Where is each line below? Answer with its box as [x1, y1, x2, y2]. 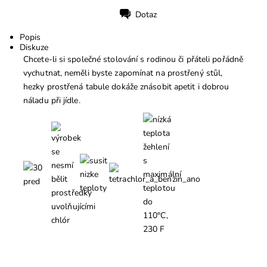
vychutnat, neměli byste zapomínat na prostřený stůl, [23, 67, 223, 79]
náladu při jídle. [23, 95, 80, 106]
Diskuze [19, 42, 48, 53]
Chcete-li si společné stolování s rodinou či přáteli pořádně [23, 54, 244, 65]
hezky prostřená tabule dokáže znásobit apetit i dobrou [23, 81, 229, 92]
